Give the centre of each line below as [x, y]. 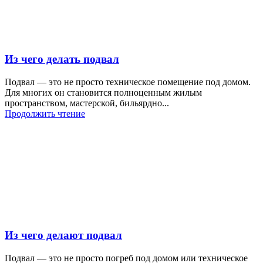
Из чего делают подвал [63, 235]
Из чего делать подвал [62, 59]
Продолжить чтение [45, 113]
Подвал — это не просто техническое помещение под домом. [128, 82]
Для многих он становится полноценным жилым [103, 92]
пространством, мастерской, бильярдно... [87, 103]
